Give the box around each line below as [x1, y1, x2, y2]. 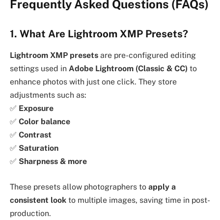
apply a [148, 182, 176, 192]
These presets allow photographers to [10, 182, 148, 192]
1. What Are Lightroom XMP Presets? [10, 27, 188, 40]
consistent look [10, 195, 66, 205]
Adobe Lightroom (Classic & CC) [69, 64, 188, 74]
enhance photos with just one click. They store [10, 77, 177, 87]
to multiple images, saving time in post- [66, 195, 210, 205]
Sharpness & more [19, 157, 87, 166]
